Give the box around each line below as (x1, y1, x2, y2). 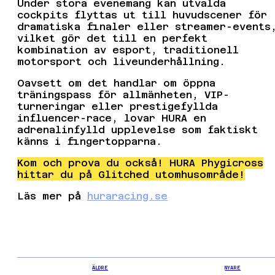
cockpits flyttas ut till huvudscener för (17, 9, 267, 21)
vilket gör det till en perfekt (17, 33, 207, 45)
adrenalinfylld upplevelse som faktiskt (17, 124, 258, 136)
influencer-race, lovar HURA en (17, 112, 206, 125)
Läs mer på (17, 190, 87, 203)
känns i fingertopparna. (17, 136, 162, 148)
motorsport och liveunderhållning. (17, 56, 225, 68)
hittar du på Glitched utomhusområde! (17, 169, 245, 181)
